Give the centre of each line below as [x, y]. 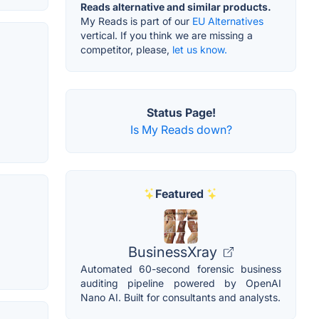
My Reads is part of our [136, 21]
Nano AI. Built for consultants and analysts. [181, 297]
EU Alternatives [228, 21]
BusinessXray [174, 252]
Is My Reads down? [181, 129]
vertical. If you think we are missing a [167, 35]
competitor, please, [126, 49]
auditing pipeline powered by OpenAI [181, 283]
